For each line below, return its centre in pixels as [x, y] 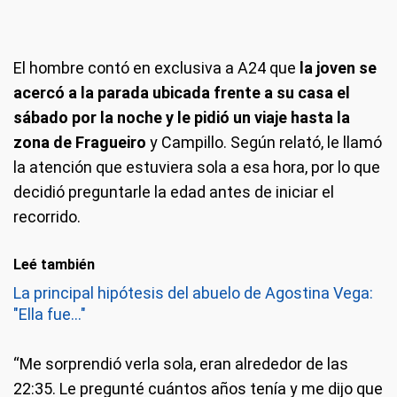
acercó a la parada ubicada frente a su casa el [182, 93]
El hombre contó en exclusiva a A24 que [155, 68]
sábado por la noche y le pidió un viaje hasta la [182, 117]
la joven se [336, 68]
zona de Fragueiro [80, 142]
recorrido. [47, 217]
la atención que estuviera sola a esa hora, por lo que [197, 167]
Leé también [54, 265]
